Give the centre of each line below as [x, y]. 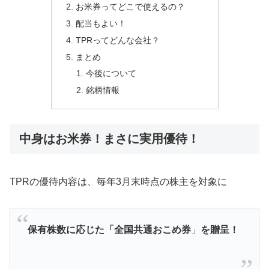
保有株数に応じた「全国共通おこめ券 [109, 230]
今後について [111, 74]
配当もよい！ [101, 23]
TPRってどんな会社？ [117, 40]
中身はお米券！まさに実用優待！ [109, 139]
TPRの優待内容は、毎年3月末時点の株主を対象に [118, 181]
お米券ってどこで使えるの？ [130, 6]
